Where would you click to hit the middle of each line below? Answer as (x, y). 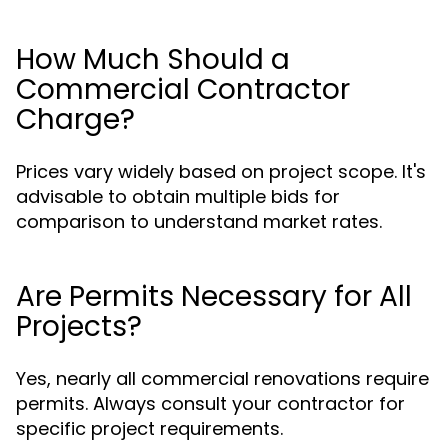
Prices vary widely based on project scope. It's (221, 171)
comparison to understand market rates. (199, 221)
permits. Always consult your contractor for (210, 403)
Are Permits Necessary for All (214, 296)
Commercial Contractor (183, 89)
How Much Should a (153, 59)
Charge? (75, 119)
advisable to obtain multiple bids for (178, 196)
